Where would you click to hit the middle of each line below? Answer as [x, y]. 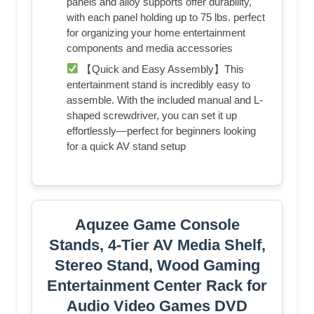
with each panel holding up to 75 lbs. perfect [166, 17]
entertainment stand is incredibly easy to [158, 84]
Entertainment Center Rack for [157, 285]
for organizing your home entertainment [156, 32]
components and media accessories [150, 48]
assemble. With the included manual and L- [165, 100]
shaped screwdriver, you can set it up [152, 115]
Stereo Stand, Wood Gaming [157, 265]
